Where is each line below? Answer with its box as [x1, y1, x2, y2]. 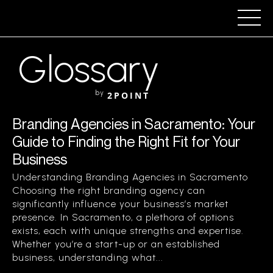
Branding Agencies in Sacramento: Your [12, 115, 255, 132]
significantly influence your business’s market [12, 198, 229, 210]
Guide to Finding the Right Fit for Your [12, 133, 240, 150]
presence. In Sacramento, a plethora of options [12, 211, 235, 223]
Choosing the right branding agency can [12, 185, 205, 196]
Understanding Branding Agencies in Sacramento [12, 171, 249, 183]
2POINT [107, 90, 150, 101]
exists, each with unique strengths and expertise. [12, 225, 244, 236]
